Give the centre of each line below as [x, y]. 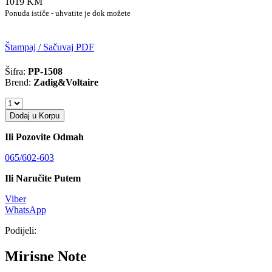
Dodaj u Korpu [35, 115]
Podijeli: [21, 230]
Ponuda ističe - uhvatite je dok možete [68, 13]
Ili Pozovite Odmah [44, 137]
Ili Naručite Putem [43, 178]
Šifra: [16, 71]
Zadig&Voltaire [66, 82]
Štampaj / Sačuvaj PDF [49, 47]
